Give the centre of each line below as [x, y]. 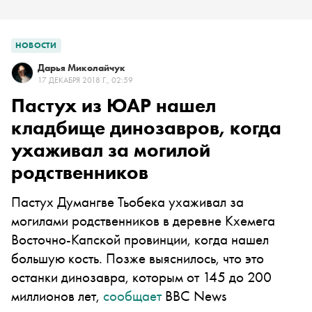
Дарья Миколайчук [81, 68]
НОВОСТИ [36, 45]
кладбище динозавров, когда [146, 128]
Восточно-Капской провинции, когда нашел [140, 239]
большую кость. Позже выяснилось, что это [138, 258]
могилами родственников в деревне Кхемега [143, 220]
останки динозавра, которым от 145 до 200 [141, 277]
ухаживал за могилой [111, 150]
